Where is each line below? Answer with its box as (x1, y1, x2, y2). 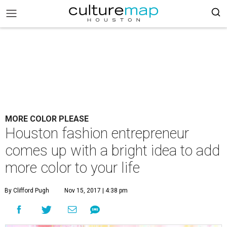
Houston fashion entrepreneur (5, 125, 189, 142)
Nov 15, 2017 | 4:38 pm (64, 187, 128, 194)
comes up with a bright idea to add (5, 142, 220, 159)
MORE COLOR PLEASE (5, 114, 89, 124)
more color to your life (5, 159, 140, 176)
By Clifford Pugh (5, 187, 49, 194)
